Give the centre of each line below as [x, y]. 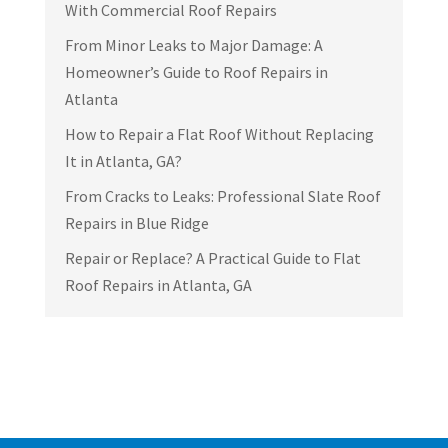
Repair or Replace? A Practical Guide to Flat [212, 257]
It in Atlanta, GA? [123, 160]
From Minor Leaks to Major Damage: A [193, 44]
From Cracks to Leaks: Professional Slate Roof [222, 195]
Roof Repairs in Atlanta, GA [158, 284]
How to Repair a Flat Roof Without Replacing [219, 133]
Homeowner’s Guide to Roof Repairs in [196, 71]
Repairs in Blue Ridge [136, 222]
